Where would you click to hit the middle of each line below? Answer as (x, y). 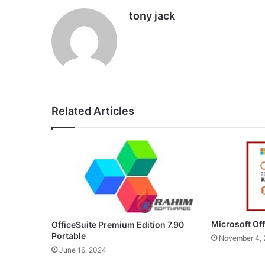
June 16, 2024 (83, 250)
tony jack (152, 15)
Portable (69, 236)
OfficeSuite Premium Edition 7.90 (118, 225)
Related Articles (93, 111)
